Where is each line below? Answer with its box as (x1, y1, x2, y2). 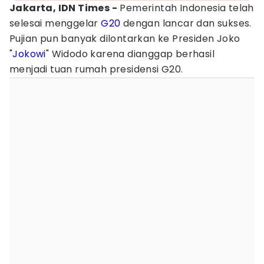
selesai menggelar (9, 16, 101, 30)
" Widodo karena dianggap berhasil (45, 47, 215, 61)
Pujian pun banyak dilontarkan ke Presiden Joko (9, 32, 240, 45)
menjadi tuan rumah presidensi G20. (9, 62, 183, 76)
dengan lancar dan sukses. (120, 16, 252, 30)
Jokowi (12, 47, 46, 61)
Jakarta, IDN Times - (9, 1, 117, 15)
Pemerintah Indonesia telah (117, 1, 254, 15)
